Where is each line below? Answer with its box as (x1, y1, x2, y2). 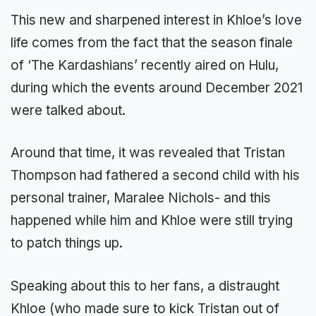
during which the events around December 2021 (11, 79, 303, 96)
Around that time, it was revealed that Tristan (11, 145, 285, 162)
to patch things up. (11, 235, 123, 252)
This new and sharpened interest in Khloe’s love (11, 11, 302, 28)
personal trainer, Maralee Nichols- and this (11, 190, 271, 207)
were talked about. (11, 102, 126, 119)
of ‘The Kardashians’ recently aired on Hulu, (11, 56, 279, 73)
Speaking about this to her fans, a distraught (11, 277, 279, 294)
